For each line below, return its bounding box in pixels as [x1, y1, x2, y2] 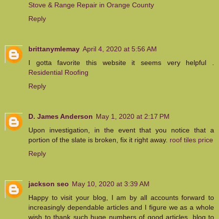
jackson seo [28, 180, 69, 188]
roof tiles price [170, 136, 213, 144]
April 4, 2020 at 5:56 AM [83, 45, 157, 53]
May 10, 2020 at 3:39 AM [72, 180, 150, 188]
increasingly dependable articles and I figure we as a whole [28, 203, 214, 211]
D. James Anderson [28, 112, 93, 121]
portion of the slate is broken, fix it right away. [28, 136, 170, 144]
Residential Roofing [28, 68, 88, 77]
